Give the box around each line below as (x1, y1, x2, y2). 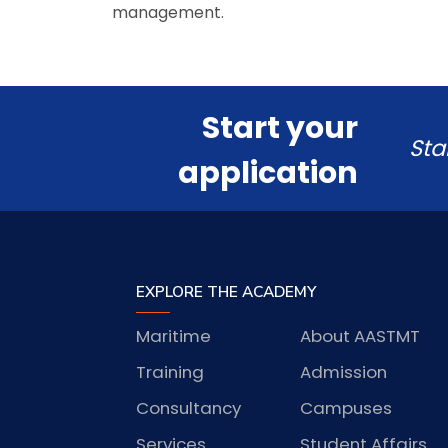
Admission (299, 359, 387, 384)
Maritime (136, 323, 212, 348)
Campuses (299, 395, 392, 420)
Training (136, 359, 205, 384)
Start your (201, 106, 358, 149)
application (177, 151, 358, 194)
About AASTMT (299, 323, 420, 348)
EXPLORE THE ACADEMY (136, 280, 317, 302)
